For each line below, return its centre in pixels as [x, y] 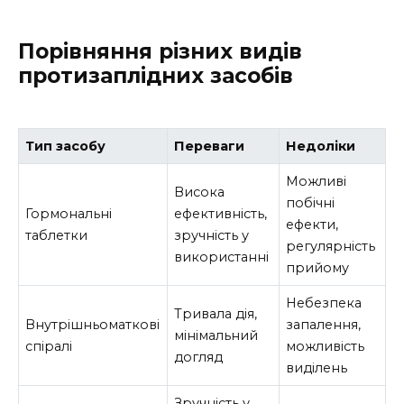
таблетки [57, 236]
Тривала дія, [216, 314]
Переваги [210, 147]
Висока [200, 193]
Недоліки [321, 147]
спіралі [49, 347]
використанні [222, 257]
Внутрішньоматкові [93, 325]
